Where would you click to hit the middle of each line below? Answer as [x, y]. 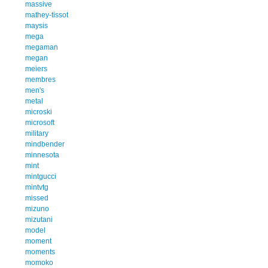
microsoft [40, 122]
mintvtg [37, 187]
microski [39, 112]
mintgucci [41, 176]
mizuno [37, 208]
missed [37, 198]
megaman [42, 47]
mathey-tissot [47, 15]
